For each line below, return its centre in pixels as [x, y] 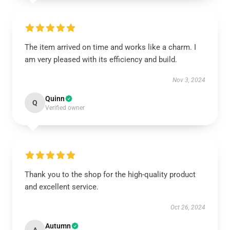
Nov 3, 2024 [189, 80]
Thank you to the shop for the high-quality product [110, 175]
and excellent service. [62, 187]
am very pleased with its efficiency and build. [101, 60]
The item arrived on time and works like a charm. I [110, 47]
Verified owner [65, 108]
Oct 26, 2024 [188, 207]
